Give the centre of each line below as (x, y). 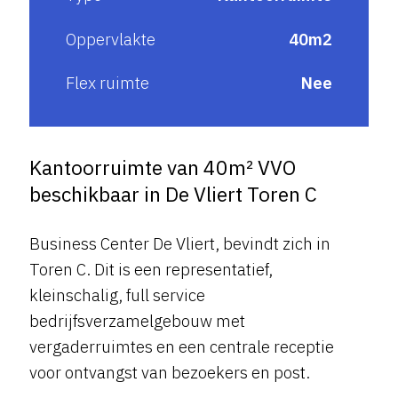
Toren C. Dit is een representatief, (151, 269)
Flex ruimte (108, 82)
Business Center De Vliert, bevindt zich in (179, 243)
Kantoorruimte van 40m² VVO (162, 167)
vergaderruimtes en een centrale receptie (181, 346)
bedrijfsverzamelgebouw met (137, 320)
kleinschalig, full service (117, 295)
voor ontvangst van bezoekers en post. (171, 372)
